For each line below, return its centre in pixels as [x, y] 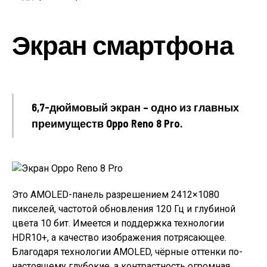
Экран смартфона [122, 45]
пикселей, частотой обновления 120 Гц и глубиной [124, 209]
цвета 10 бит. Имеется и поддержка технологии [118, 223]
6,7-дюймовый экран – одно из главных [135, 108]
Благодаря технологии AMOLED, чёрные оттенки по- [127, 252]
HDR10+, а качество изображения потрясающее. [119, 238]
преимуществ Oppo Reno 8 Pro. [107, 124]
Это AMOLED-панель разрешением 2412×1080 [116, 195]
